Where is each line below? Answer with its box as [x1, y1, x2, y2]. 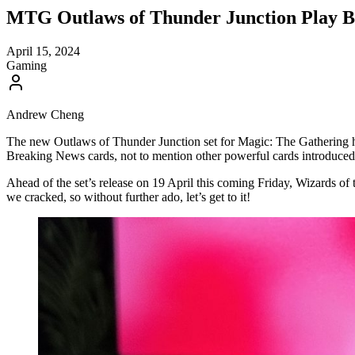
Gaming [6, 58, 47, 72]
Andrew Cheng [6, 107, 84, 121]
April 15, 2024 [6, 44, 80, 58]
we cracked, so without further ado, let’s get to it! [6, 189, 250, 204]
